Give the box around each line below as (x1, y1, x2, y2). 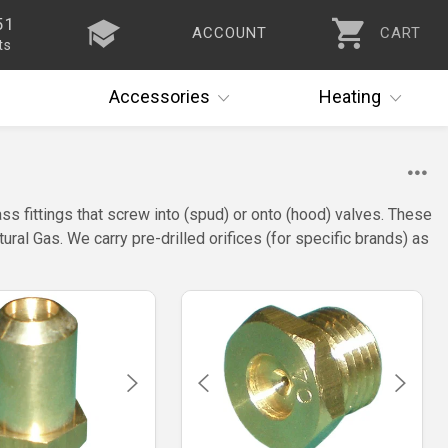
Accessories (108, 86, 210, 107)
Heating (319, 86, 382, 107)
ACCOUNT (191, 24, 267, 42)
